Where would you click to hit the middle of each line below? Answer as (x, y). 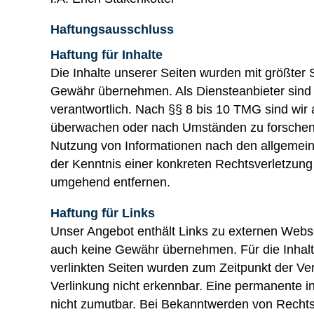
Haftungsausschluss (112, 29)
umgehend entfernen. (110, 182)
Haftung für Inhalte (107, 54)
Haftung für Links (103, 213)
